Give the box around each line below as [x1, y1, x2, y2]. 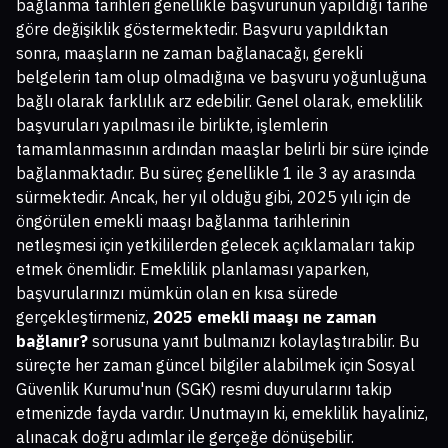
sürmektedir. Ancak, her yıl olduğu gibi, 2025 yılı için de [16, 187, 411, 208]
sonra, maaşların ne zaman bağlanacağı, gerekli [16, 43, 363, 64]
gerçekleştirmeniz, [16, 307, 153, 328]
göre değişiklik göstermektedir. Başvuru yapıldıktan [16, 19, 388, 40]
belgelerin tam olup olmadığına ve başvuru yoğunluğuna [16, 67, 427, 88]
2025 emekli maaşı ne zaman [153, 307, 376, 328]
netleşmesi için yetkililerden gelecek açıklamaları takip [16, 235, 415, 256]
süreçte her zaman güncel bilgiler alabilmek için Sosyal [16, 355, 415, 376]
